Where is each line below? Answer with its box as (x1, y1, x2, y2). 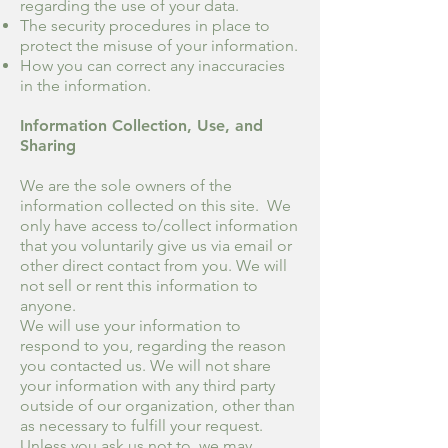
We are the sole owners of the (20, 175, 232, 195)
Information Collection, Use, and (20, 115, 263, 135)
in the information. (20, 75, 151, 95)
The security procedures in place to (20, 15, 270, 35)
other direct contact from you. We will (20, 255, 287, 275)
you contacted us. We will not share (20, 355, 271, 375)
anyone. (20, 295, 76, 315)
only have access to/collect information (20, 215, 298, 235)
